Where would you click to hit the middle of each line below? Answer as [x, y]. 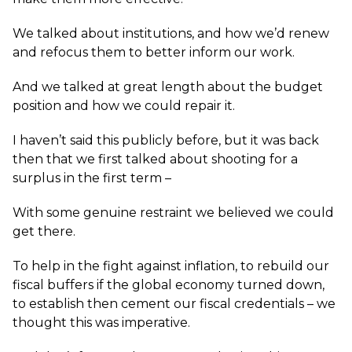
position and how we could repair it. [124, 106]
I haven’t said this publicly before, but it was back [166, 140]
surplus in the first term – [92, 178]
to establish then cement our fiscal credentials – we [174, 304]
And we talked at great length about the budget [168, 87]
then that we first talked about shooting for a [155, 159]
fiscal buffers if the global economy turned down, [169, 285]
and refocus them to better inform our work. [154, 52]
